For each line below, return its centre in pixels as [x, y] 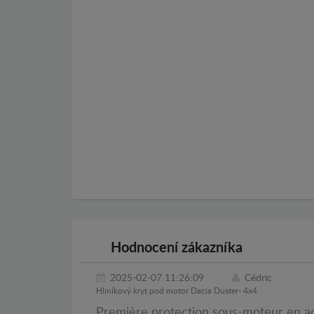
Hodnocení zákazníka [175, 248]
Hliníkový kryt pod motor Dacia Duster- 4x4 [177, 291]
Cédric [258, 278]
